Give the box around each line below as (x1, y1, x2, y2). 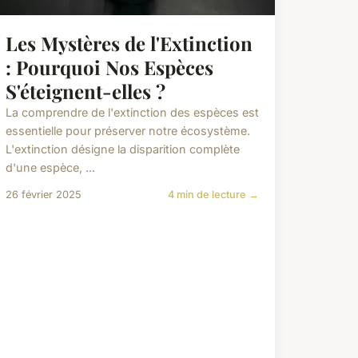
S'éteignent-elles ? (5, 78, 165, 105)
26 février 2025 (5, 189, 82, 201)
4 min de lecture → (167, 189, 259, 201)
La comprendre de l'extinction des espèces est (5, 105, 259, 120)
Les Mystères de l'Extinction (5, 30, 253, 57)
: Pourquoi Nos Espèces (5, 54, 213, 81)
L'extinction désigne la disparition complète (5, 142, 240, 157)
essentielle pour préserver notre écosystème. (5, 124, 250, 138)
